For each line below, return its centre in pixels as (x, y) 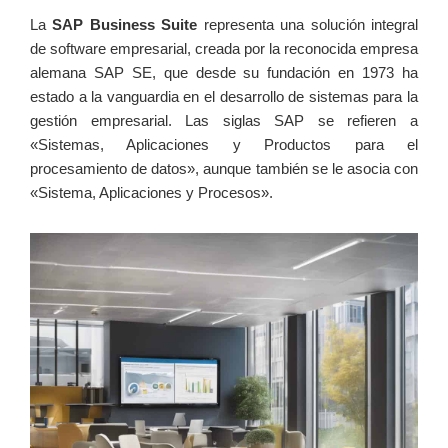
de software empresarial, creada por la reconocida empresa (224, 49)
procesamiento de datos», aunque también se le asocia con (224, 169)
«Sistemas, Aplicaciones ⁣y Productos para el (224, 145)
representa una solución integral (308, 25)
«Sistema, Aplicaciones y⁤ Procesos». (151, 193)
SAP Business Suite (125, 25)
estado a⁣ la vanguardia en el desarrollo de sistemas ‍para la (224, 97)
